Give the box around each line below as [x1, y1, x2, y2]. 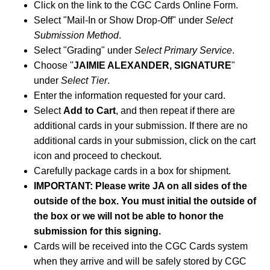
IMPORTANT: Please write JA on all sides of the [34, 181, 247, 192]
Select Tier [61, 75, 107, 86]
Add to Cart [63, 105, 116, 116]
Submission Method [34, 30, 119, 41]
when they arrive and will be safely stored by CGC [34, 256, 246, 267]
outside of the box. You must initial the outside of [34, 196, 256, 207]
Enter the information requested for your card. [34, 90, 225, 101]
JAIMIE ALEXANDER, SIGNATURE [74, 60, 231, 71]
